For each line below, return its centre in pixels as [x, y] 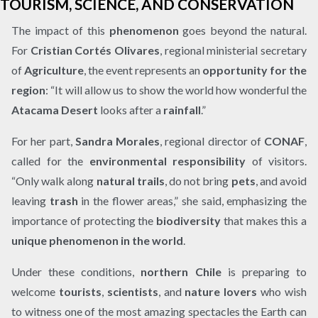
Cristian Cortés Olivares [95, 50]
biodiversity [188, 220]
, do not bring [198, 180]
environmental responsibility [167, 160]
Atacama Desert [55, 109]
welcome [35, 291]
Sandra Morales [117, 141]
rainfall [182, 109]
